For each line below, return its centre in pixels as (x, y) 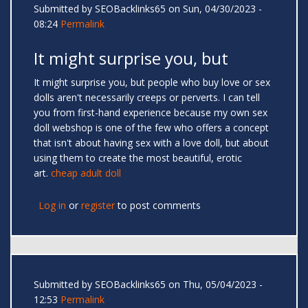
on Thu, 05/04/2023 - (214, 285)
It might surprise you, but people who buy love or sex (152, 82)
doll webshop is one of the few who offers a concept (151, 128)
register (98, 206)
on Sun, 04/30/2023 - (214, 9)
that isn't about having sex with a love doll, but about (151, 143)
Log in (52, 206)
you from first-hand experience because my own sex (151, 113)
